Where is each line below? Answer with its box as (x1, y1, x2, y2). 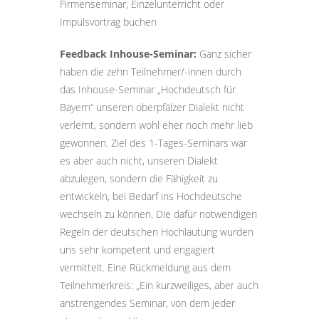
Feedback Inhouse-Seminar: (60, 47, 199, 61)
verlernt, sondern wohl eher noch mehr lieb (60, 118, 253, 132)
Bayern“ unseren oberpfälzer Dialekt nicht (60, 100, 244, 114)
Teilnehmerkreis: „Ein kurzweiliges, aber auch (60, 278, 258, 292)
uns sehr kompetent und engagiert (60, 243, 215, 256)
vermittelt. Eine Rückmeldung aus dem (60, 261, 231, 274)
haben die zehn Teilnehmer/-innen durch (60, 65, 241, 78)
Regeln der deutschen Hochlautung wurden (60, 225, 253, 239)
